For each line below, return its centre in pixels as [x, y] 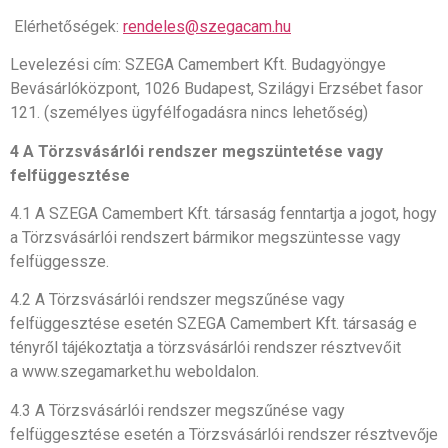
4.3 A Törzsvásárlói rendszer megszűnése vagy [177, 410]
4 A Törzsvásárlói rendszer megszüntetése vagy [196, 151]
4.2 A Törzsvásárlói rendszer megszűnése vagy [177, 300]
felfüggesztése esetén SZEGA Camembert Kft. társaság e [213, 324]
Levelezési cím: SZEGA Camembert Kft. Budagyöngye [198, 65]
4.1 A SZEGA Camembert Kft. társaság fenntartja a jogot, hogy [223, 214]
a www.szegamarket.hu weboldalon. [134, 372]
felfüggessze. [59, 262]
